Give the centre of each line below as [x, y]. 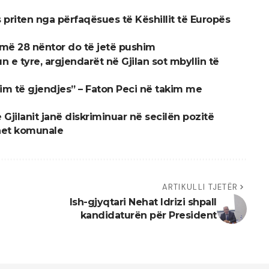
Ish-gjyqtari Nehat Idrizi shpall [143, 202]
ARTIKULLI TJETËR [200, 187]
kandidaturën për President [148, 216]
